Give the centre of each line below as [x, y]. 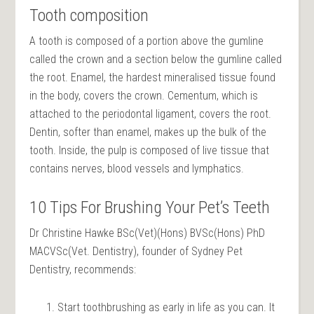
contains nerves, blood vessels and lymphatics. [137, 168]
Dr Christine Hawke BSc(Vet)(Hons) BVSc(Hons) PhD [148, 233]
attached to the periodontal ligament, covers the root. [151, 114]
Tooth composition [89, 15]
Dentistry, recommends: [83, 269]
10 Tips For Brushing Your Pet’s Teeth [150, 207]
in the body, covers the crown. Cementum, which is [144, 95]
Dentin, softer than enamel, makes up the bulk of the [148, 132]
